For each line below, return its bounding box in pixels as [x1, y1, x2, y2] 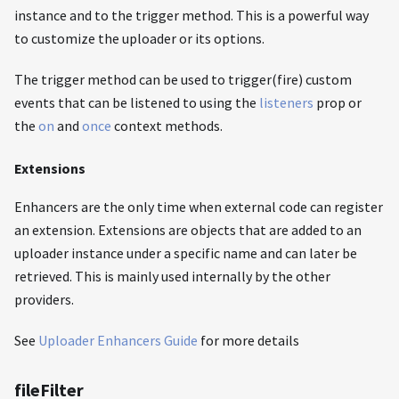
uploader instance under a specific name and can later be [14, 243, 357, 262]
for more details [198, 330, 299, 349]
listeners [259, 93, 313, 111]
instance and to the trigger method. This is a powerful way [14, 5, 369, 24]
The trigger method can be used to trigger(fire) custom [14, 69, 352, 88]
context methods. [111, 116, 223, 134]
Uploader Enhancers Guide [38, 330, 198, 349]
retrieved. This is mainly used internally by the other [14, 266, 330, 285]
